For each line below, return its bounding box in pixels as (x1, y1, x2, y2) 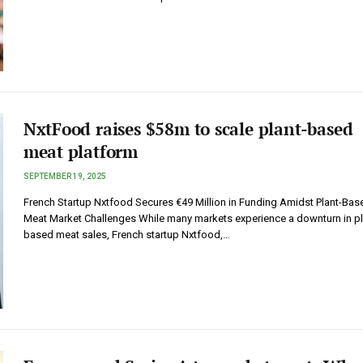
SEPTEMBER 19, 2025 (23, 171, 106, 181)
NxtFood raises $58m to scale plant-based (23, 117, 353, 140)
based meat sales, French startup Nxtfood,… (23, 228, 230, 241)
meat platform (23, 139, 138, 163)
